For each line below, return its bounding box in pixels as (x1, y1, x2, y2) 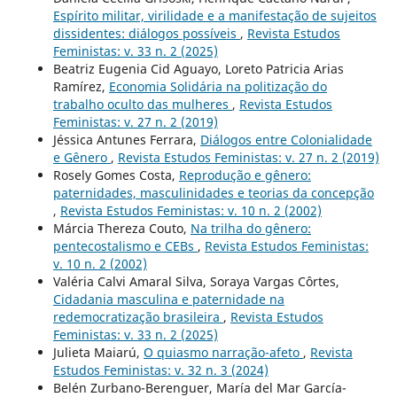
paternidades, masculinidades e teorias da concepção (52, 183, 374, 201)
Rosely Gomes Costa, (52, 166, 179, 183)
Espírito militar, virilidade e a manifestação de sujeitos (52, 6, 377, 24)
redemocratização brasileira (52, 307, 223, 325)
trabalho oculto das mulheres (52, 95, 232, 113)
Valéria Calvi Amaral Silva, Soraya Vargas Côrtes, (52, 272, 339, 290)
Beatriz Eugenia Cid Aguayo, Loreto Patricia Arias (52, 59, 344, 77)
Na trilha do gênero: (190, 219, 311, 237)
